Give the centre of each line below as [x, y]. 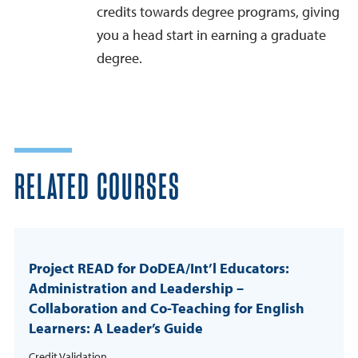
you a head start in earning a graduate [211, 35]
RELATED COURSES [97, 189]
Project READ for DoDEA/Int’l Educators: [159, 268]
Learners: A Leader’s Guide [116, 328]
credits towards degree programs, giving [218, 12]
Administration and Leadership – [136, 288]
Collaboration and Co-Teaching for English [167, 308]
